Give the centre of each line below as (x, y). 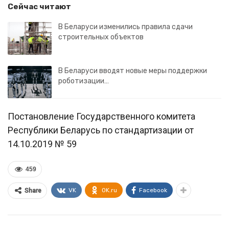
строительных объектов (101, 37)
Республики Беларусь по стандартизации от (101, 130)
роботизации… (84, 81)
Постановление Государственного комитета (101, 117)
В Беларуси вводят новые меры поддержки (133, 71)
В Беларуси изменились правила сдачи (125, 27)
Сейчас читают (39, 7)
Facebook (153, 190)
